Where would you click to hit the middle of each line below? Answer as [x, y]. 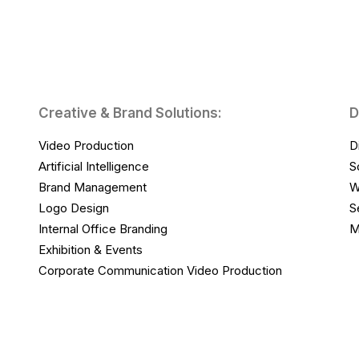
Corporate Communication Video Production [160, 270]
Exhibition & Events [92, 250]
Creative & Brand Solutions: [130, 113]
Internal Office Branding [103, 229]
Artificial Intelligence [94, 166]
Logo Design [74, 208]
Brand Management [93, 187]
